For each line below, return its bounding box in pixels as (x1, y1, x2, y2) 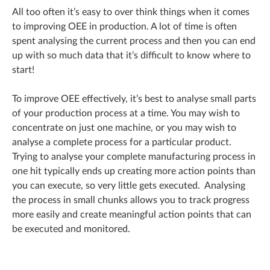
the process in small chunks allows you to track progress (12, 195, 250, 206)
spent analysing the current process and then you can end (12, 36, 256, 46)
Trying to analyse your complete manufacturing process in (12, 152, 256, 162)
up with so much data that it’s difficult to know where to (12, 51, 251, 61)
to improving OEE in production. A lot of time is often (12, 22, 237, 32)
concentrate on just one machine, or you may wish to (12, 123, 236, 133)
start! (12, 65, 34, 75)
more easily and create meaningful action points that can (12, 210, 251, 220)
